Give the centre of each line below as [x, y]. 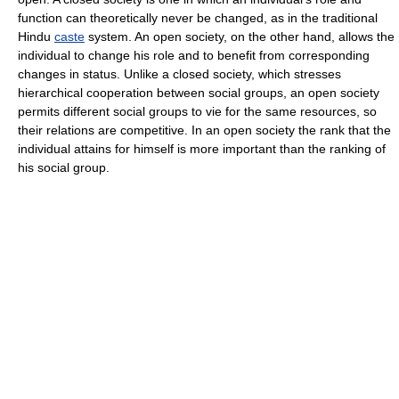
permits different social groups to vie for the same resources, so [197, 111]
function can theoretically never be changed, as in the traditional [198, 18]
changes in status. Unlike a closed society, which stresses [179, 74]
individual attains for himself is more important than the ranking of [202, 149]
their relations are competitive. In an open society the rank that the [204, 130]
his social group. [64, 167]
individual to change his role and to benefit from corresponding [194, 55]
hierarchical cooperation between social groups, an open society [199, 93]
